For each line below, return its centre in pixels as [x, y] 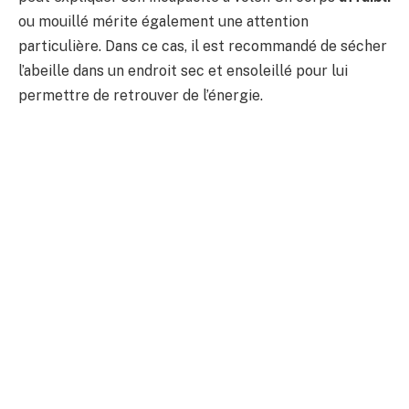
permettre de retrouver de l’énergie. [141, 95]
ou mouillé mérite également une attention [163, 21]
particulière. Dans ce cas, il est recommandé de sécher [203, 46]
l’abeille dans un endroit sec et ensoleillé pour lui [183, 70]
